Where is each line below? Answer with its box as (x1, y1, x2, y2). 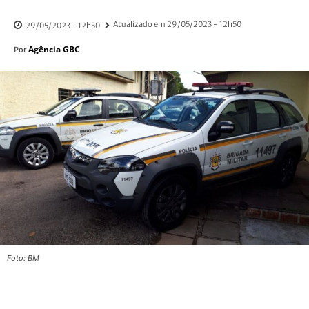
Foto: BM (7, 253, 39, 263)
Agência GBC (28, 43, 80, 56)
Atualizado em (113, 19, 166, 30)
